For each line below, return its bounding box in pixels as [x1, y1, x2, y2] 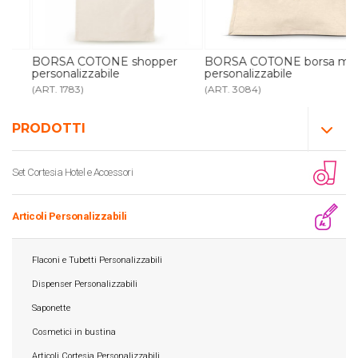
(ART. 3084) [185, 82, 243, 95]
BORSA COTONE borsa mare [185, 54, 349, 69]
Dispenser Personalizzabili [32, 279, 137, 289]
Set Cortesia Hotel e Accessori [12, 165, 133, 178]
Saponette [32, 303, 70, 313]
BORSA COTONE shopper [13, 54, 158, 69]
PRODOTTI [12, 120, 86, 136]
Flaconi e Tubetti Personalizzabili [32, 255, 162, 265]
